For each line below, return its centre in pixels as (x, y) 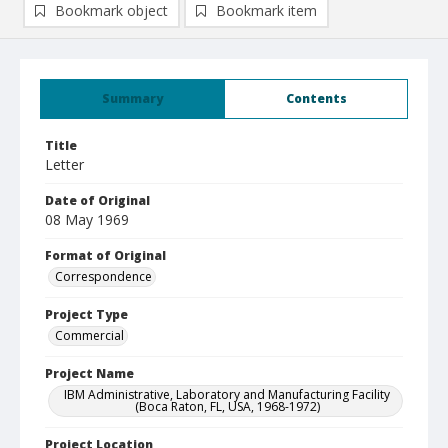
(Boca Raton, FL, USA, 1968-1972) (227, 406)
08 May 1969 (87, 219)
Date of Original (97, 200)
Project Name (89, 373)
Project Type (86, 314)
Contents (316, 98)
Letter (64, 164)
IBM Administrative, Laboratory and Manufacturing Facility (227, 394)
